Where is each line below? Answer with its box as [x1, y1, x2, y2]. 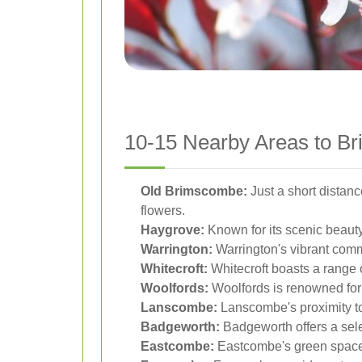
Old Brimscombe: [141, 184, 247, 198]
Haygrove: [141, 223, 204, 237]
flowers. [141, 204, 185, 217]
